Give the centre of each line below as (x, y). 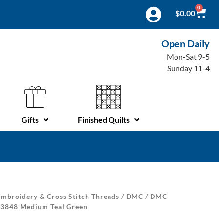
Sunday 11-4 (189, 68)
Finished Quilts (104, 119)
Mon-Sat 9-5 (188, 57)
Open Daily (186, 44)
